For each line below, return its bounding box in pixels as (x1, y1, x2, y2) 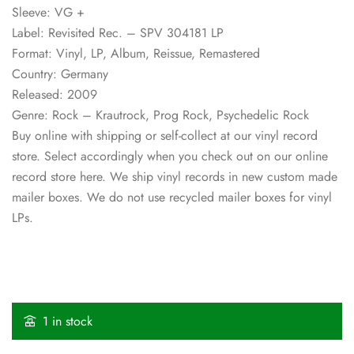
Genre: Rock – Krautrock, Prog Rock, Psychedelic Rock (12, 105, 309, 124)
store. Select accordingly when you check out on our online (12, 146, 328, 165)
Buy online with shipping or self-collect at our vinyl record (12, 126, 318, 145)
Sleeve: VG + (12, 2, 85, 21)
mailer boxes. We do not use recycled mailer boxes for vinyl (12, 187, 332, 206)
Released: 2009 (12, 85, 97, 104)
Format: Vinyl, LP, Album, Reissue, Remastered (12, 43, 260, 62)
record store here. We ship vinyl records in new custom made (12, 167, 337, 186)
